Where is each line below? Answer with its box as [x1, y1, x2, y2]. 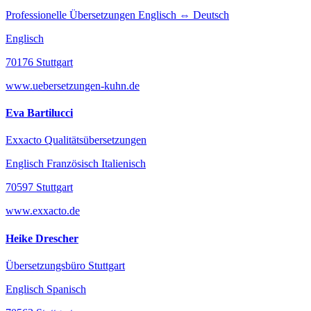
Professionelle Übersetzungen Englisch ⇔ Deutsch [6, 8, 229, 21]
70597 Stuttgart [6, 181, 73, 194]
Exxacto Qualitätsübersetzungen [6, 134, 146, 146]
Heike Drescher [6, 232, 78, 244]
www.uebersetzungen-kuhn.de [6, 79, 140, 92]
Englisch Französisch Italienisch [6, 158, 146, 170]
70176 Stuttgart [6, 56, 73, 68]
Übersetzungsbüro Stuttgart [6, 259, 125, 271]
